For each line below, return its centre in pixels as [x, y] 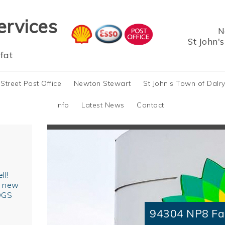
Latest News [103, 105]
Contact [150, 105]
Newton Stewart [102, 83]
